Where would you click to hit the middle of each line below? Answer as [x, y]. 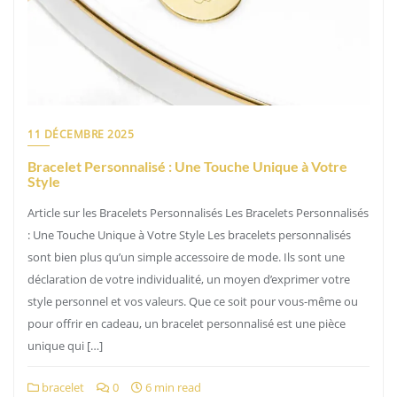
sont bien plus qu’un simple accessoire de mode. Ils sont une [186, 257]
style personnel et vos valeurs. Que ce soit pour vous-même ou [193, 301]
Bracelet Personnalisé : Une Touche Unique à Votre [187, 166]
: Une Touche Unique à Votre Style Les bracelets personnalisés [189, 235]
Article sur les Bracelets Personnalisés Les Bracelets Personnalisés [198, 213]
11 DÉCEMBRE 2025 [81, 134]
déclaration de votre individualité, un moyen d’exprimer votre [189, 279]
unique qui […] [65, 346]
